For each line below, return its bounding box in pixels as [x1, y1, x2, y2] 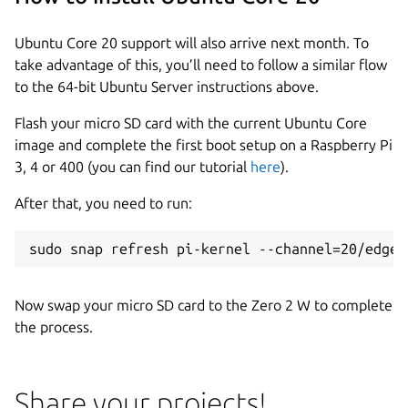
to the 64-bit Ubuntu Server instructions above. [15, 77, 319, 95]
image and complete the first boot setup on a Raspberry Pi [15, 136, 393, 153]
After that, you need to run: [15, 194, 192, 211]
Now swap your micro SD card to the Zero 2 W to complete [15, 296, 393, 313]
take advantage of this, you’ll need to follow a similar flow [15, 56, 387, 73]
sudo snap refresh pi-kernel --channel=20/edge [29, 240, 398, 257]
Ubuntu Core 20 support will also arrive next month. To [15, 34, 369, 51]
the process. [15, 318, 93, 335]
